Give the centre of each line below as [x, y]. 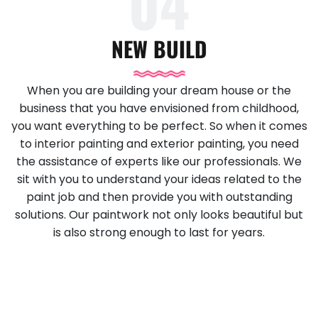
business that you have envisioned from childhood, [159, 108]
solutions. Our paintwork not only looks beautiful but [159, 214]
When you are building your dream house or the [159, 90]
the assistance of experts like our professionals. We [159, 161]
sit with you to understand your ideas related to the [159, 179]
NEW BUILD [159, 48]
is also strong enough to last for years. [159, 232]
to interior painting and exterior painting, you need [159, 143]
